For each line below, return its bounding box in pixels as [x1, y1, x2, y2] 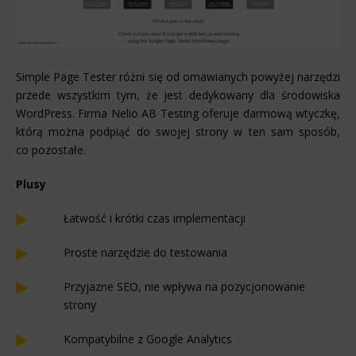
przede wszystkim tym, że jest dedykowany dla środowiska [16, 87, 340, 103]
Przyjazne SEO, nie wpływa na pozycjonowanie [64, 279, 305, 295]
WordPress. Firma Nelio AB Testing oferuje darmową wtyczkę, [16, 106, 340, 122]
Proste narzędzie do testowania [64, 245, 227, 261]
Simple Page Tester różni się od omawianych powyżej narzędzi [16, 69, 340, 85]
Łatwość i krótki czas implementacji [64, 211, 246, 226]
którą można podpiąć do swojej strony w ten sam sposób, [16, 124, 340, 140]
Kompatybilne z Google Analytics [64, 331, 232, 347]
